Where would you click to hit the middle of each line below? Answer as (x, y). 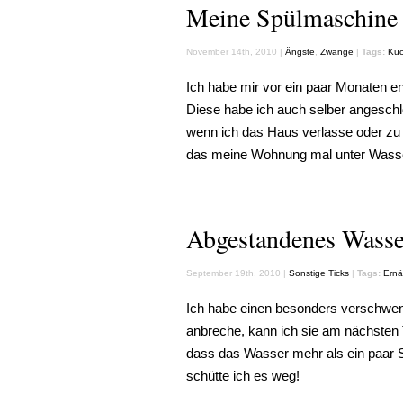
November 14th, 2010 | (236, 52)
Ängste (300, 52)
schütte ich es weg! (243, 376)
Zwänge (337, 52)
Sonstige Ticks (319, 273)
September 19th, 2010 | (237, 273)
